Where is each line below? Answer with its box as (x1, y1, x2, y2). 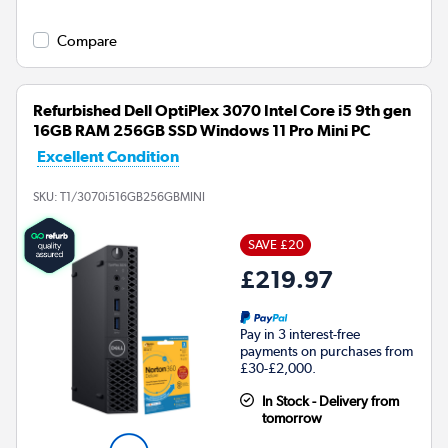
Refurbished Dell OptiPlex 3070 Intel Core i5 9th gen (33, 101, 411, 121)
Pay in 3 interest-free (240, 326, 360, 343)
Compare (57, 32, 117, 51)
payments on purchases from (240, 343, 413, 360)
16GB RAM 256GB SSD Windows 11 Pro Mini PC (33, 121, 370, 141)
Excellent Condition (37, 147, 179, 167)
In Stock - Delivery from (261, 393, 399, 410)
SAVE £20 (247, 237, 304, 253)
